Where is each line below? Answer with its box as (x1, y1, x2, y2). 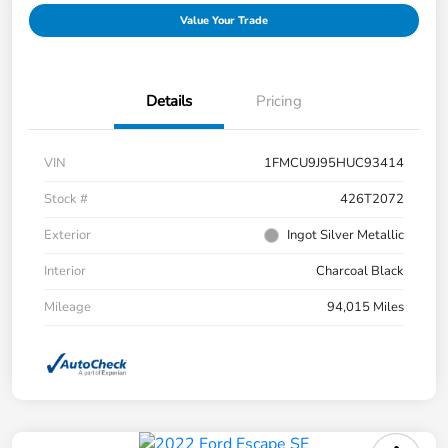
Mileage (44, 298, 91, 317)
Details (146, 91, 192, 112)
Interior (44, 262, 86, 281)
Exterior (44, 226, 91, 245)
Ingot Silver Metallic (287, 226, 404, 245)
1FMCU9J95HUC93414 (264, 154, 404, 173)
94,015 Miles (327, 298, 404, 317)
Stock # (44, 190, 88, 209)
